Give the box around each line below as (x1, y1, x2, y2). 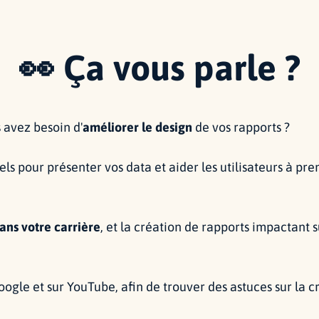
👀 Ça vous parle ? (19, 46, 300, 88)
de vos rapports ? (192, 119, 290, 135)
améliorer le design (83, 119, 192, 135)
